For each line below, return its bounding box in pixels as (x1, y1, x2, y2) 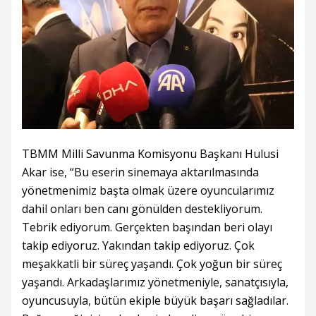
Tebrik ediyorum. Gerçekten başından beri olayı (22, 219, 272, 235)
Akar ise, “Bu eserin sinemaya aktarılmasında (22, 164, 259, 180)
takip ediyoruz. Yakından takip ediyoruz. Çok (22, 237, 255, 253)
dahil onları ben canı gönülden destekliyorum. (22, 200, 262, 217)
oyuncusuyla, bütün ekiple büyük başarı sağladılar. (22, 292, 288, 308)
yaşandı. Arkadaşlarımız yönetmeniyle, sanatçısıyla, (22, 274, 288, 290)
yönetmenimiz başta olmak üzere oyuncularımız (22, 182, 274, 198)
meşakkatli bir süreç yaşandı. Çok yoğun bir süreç (22, 255, 282, 272)
